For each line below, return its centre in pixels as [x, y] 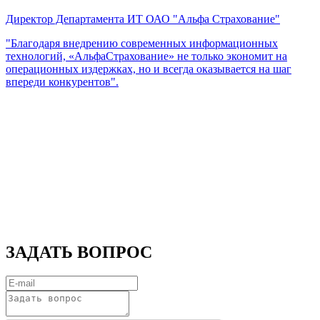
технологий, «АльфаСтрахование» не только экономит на [146, 56]
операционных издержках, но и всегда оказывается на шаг [149, 69]
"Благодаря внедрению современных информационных [142, 43]
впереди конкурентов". [62, 81]
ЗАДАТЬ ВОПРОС [79, 252]
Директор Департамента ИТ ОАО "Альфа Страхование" [143, 19]
